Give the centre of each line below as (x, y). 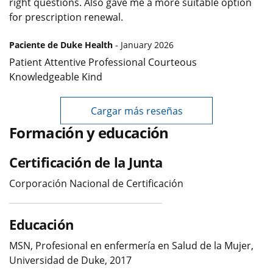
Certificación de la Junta (86, 162)
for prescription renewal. (66, 17)
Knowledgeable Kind (56, 77)
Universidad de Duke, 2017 (70, 261)
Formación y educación (89, 133)
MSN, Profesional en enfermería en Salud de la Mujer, (131, 246)
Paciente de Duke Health (61, 45)
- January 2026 (143, 45)
